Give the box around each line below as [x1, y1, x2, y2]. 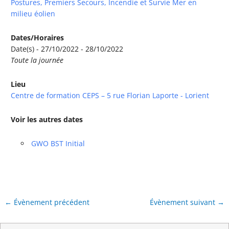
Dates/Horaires [11, 32, 64, 42]
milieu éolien [11, 8, 56, 18]
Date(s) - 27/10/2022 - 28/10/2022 [11, 43, 124, 54]
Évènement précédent [12, 197, 90, 207]
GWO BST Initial [31, 138, 85, 148]
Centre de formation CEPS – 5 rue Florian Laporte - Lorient [11, 90, 210, 100]
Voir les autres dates [11, 114, 83, 124]
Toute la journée [11, 55, 64, 65]
